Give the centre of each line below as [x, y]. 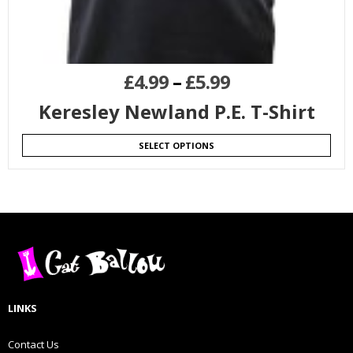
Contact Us [33, 344]
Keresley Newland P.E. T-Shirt [176, 111]
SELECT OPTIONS [176, 145]
